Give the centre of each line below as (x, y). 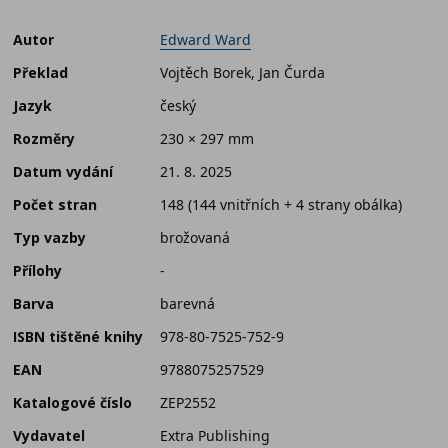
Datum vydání (63, 172)
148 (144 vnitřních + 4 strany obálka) (281, 205)
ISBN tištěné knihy (78, 337)
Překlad (40, 73)
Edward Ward (205, 40)
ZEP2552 (188, 403)
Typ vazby (49, 238)
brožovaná (195, 238)
